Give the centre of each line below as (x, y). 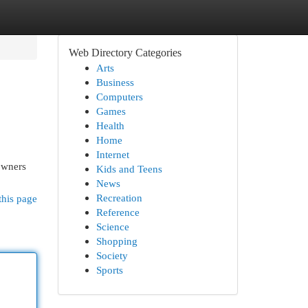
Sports (109, 270)
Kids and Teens (129, 169)
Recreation (119, 198)
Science (112, 227)
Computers (119, 97)
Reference (118, 212)
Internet (112, 154)
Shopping (117, 241)
